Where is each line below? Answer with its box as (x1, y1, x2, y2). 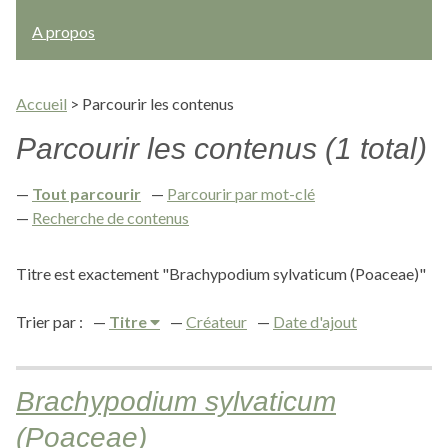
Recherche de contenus (32, 208, 189, 227)
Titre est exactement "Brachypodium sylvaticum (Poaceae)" (16, 264, 426, 283)
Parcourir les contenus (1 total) (16, 132, 427, 165)
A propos (32, 22, 95, 41)
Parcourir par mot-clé (167, 184, 315, 203)
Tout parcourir (32, 184, 141, 203)
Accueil (16, 94, 67, 113)
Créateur (186, 312, 247, 331)
